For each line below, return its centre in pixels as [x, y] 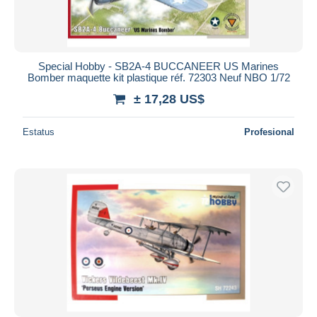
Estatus [39, 132]
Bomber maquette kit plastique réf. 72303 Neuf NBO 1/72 [158, 77]
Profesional [269, 132]
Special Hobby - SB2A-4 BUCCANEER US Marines [158, 66]
